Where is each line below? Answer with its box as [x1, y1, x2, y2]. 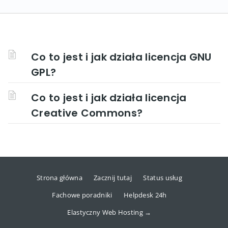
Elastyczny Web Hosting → [67, 208, 152, 217]
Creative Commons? [31, 106, 143, 120]
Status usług [143, 173, 183, 182]
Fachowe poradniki [52, 190, 112, 199]
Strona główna [36, 173, 82, 182]
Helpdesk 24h [123, 190, 167, 199]
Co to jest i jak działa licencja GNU [31, 50, 212, 64]
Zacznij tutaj [94, 173, 132, 182]
